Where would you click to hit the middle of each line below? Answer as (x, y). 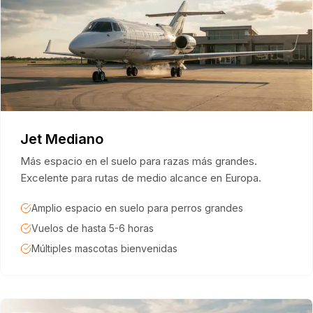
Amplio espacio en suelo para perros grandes (137, 208)
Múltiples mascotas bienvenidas (104, 248)
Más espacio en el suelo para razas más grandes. (139, 161)
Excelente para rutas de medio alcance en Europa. (141, 178)
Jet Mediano (62, 139)
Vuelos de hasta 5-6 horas (93, 228)
